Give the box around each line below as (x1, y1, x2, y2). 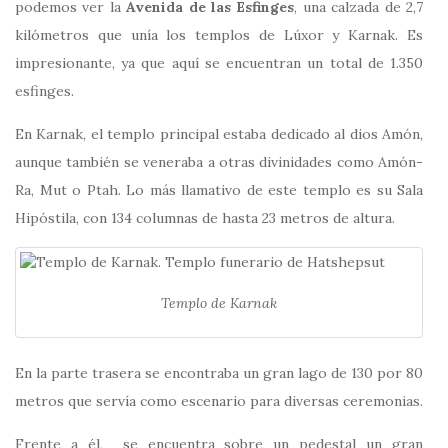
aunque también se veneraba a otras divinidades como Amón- (15, 153, 423, 172)
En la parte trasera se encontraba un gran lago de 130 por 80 (15, 364, 423, 383)
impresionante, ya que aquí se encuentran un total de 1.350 (15, 54, 423, 73)
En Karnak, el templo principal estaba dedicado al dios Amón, (15, 125, 423, 144)
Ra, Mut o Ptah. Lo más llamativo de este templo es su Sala (15, 181, 423, 200)
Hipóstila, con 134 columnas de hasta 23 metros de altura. (15, 209, 395, 228)
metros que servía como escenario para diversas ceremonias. (15, 392, 423, 411)
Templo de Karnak (161, 293, 277, 312)
